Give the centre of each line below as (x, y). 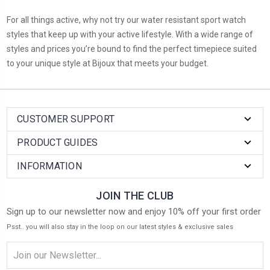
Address (23, 260)
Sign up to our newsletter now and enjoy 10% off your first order (134, 211)
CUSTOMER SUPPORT (66, 119)
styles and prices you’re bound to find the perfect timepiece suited (132, 49)
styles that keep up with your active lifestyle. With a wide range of (130, 34)
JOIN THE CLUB (135, 195)
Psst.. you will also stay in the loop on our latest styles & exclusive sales (120, 227)
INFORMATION (49, 166)
